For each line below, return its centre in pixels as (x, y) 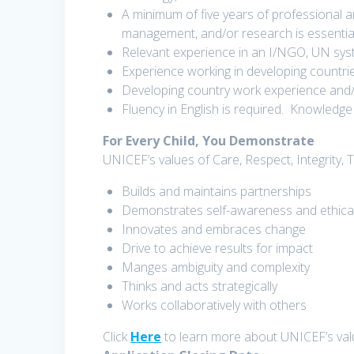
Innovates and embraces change (214, 230)
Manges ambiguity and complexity (216, 267)
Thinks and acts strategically (200, 286)
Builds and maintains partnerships (217, 192)
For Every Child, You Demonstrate (209, 141)
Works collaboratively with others (215, 305)
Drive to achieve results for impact (218, 249)
